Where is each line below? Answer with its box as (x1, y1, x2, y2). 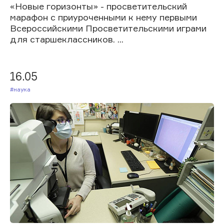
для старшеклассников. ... (10, 33, 123, 44)
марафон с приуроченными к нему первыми (10, 11, 197, 22)
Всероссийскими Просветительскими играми (10, 22, 206, 33)
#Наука (17, 85, 30, 93)
